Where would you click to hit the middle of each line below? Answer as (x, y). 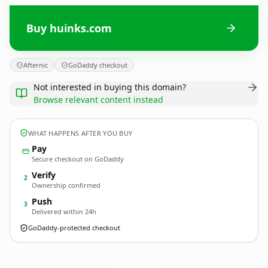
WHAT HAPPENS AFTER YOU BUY (80, 133)
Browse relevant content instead (98, 100)
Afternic (36, 65)
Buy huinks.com (69, 28)
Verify (44, 175)
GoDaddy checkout (98, 65)
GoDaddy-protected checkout (74, 228)
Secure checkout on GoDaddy (78, 159)
